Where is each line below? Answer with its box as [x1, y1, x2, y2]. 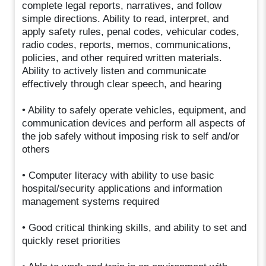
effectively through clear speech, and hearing [22, 78, 222, 90]
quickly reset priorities [22, 235, 121, 246]
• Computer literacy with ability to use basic [22, 169, 215, 181]
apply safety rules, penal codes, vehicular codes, [22, 26, 240, 37]
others [22, 143, 50, 155]
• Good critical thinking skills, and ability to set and [22, 221, 247, 233]
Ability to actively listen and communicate [22, 65, 207, 77]
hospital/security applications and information [22, 182, 223, 194]
